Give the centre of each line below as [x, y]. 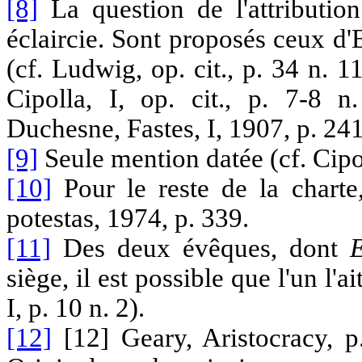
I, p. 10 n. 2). [76, 307]
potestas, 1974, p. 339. [128, 218]
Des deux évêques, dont [200, 248]
